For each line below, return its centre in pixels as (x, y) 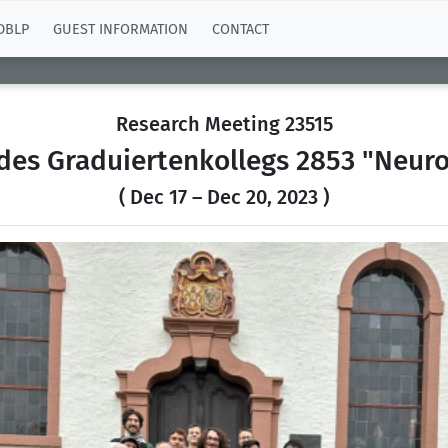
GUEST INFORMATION (120, 29)
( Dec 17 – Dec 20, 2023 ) (224, 197)
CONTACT (240, 29)
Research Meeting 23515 (224, 124)
